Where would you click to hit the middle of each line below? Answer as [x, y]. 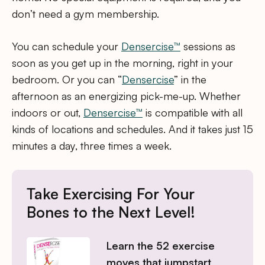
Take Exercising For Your [111, 194]
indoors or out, [48, 113]
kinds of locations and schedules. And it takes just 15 [132, 129]
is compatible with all [193, 113]
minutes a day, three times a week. [92, 146]
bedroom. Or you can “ [67, 80]
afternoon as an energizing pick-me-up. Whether [126, 96]
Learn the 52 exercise [160, 246]
